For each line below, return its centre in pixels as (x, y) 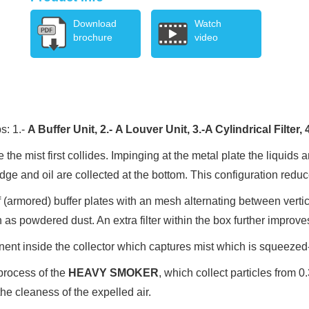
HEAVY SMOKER (113, 273)
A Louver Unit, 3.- (160, 129)
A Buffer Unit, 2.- (71, 129)
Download (95, 23)
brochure (93, 37)
